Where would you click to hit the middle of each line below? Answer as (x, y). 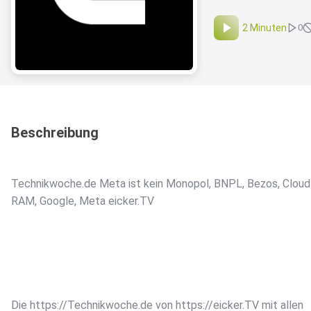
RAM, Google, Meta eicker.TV (83, 201)
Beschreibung (55, 133)
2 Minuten (264, 28)
